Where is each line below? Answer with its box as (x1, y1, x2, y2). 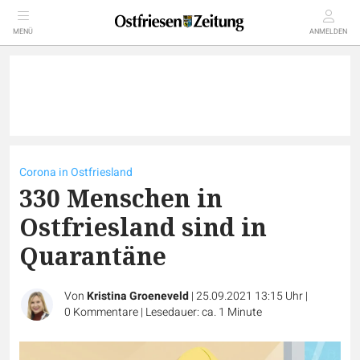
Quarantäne (19, 239, 166, 272)
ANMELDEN (309, 27, 347, 37)
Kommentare (73, 304, 138, 321)
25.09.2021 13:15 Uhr (196, 288, 305, 305)
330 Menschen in (19, 182, 223, 215)
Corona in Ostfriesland (19, 164, 133, 181)
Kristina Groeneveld (87, 288, 189, 305)
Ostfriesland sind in (19, 211, 267, 243)
